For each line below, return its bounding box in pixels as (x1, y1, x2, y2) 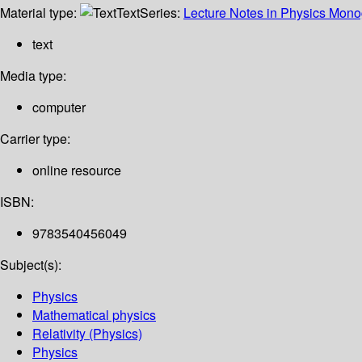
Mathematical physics (32, 305, 156, 325)
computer (32, 98, 86, 117)
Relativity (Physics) (32, 324, 142, 343)
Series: (140, 3, 183, 23)
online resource (32, 161, 121, 180)
